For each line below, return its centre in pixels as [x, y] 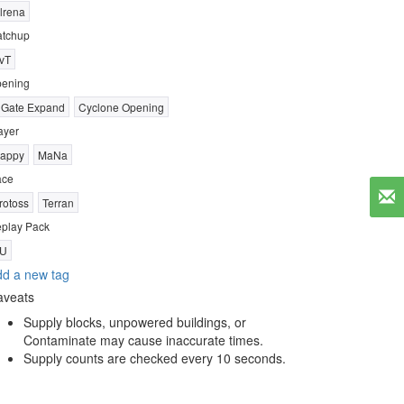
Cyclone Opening [121, 107]
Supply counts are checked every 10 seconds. [155, 358]
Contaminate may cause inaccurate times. [143, 340]
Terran [58, 202]
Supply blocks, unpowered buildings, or [135, 322]
